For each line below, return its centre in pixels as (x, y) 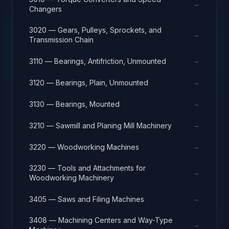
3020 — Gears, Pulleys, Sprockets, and (95, 30)
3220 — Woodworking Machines (84, 147)
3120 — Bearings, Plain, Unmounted (89, 82)
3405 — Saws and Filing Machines (87, 199)
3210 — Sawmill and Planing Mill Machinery (100, 125)
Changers (45, 9)
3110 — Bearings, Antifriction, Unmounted (98, 61)
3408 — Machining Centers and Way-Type (101, 220)
